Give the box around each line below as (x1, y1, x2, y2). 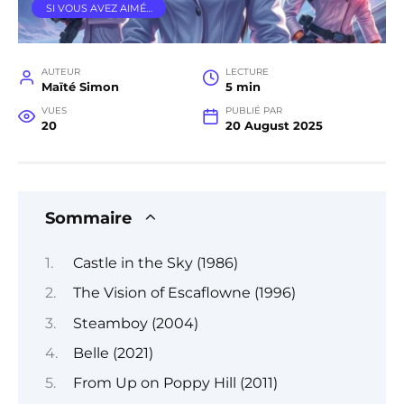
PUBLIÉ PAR (225, 106, 282, 116)
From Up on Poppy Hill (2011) (72, 374, 278, 392)
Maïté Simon (41, 80, 119, 95)
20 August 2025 (225, 119, 323, 133)
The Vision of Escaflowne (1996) (72, 284, 296, 302)
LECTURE (225, 67, 269, 78)
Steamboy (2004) (72, 314, 198, 332)
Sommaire (45, 208, 132, 228)
